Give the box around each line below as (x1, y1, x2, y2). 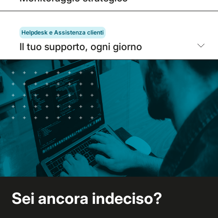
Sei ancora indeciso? (12, 189, 162, 208)
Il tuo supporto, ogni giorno (19, 40, 142, 53)
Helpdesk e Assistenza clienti (21, 28, 104, 36)
